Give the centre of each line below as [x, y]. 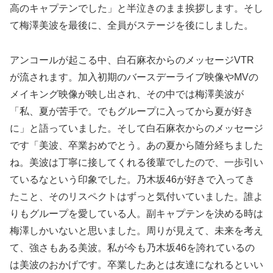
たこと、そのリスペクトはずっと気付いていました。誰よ [136, 197]
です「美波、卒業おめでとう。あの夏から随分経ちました [136, 146]
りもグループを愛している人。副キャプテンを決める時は [136, 214]
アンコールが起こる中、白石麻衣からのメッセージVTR [132, 60]
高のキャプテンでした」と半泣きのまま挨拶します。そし [136, 9]
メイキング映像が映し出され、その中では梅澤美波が [127, 94]
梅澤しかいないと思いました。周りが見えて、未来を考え [136, 231]
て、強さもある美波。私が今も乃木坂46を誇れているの [132, 248]
